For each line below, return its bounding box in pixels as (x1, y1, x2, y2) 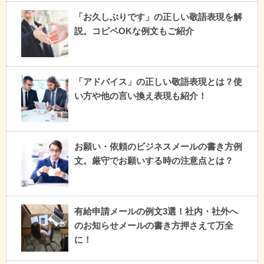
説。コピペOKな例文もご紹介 (74, 25, 194, 36)
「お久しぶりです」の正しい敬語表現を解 (74, 11, 242, 22)
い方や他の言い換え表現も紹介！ (74, 90, 207, 101)
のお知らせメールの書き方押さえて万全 (74, 220, 233, 230)
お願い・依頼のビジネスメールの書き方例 (74, 141, 242, 151)
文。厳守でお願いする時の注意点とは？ (74, 155, 233, 166)
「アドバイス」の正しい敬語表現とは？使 (74, 76, 242, 87)
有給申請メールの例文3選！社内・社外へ (74, 206, 238, 216)
